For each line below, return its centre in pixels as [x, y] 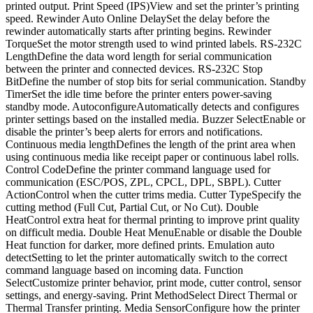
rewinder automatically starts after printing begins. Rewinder [138, 31]
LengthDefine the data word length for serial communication [139, 57]
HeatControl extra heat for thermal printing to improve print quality [153, 220]
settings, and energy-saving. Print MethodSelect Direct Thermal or [151, 296]
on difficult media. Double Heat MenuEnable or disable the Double [154, 233]
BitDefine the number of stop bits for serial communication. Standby [156, 82]
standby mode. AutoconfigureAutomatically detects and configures [152, 107]
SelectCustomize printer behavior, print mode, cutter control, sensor [153, 283]
